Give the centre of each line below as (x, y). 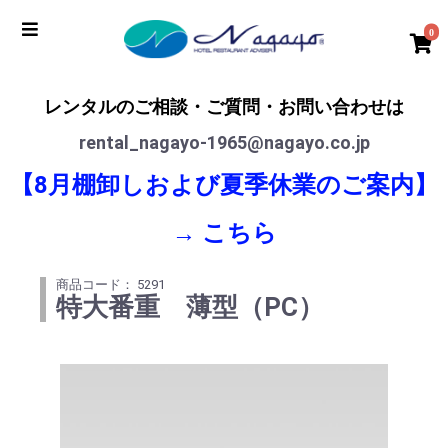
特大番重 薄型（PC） (190, 307)
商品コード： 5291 (110, 285)
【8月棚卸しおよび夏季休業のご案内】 (224, 185)
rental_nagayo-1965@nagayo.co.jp (224, 143)
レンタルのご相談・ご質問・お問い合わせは (224, 107)
